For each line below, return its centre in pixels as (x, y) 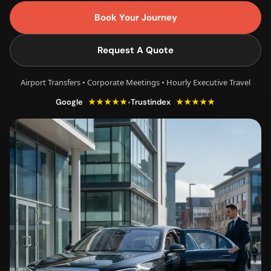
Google (70, 102)
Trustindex (152, 102)
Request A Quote (135, 50)
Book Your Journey (135, 17)
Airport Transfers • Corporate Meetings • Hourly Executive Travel (135, 82)
